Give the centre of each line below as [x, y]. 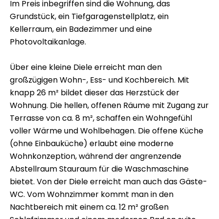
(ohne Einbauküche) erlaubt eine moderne [92, 143]
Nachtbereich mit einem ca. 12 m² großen [89, 207]
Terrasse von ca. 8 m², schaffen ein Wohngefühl [101, 118]
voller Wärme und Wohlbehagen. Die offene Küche [107, 131]
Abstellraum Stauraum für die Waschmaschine [99, 169]
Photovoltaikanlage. [48, 42]
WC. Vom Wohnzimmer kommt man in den [92, 194]
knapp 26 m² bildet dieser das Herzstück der [95, 93]
